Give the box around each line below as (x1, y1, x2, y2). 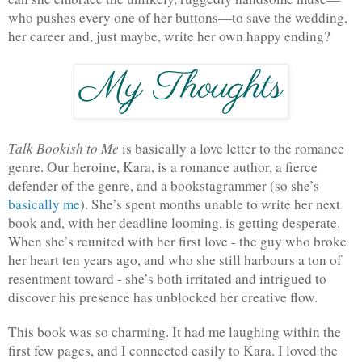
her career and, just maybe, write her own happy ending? (8, 26, 330, 45)
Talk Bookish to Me (8, 137, 122, 158)
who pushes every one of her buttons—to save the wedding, (8, 7, 347, 27)
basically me (8, 194, 80, 213)
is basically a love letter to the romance (122, 138, 344, 158)
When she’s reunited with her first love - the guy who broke (8, 231, 347, 250)
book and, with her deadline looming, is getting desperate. (8, 213, 340, 232)
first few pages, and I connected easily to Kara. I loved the (8, 340, 338, 360)
